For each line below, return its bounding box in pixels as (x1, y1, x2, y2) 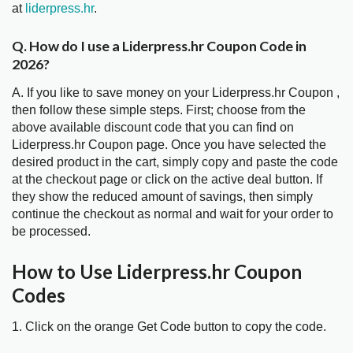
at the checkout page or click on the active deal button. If (12, 173, 322, 187)
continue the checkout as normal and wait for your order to (12, 207, 333, 221)
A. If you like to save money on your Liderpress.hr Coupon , (12, 86, 340, 100)
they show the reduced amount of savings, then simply (12, 190, 313, 204)
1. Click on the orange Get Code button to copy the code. (12, 320, 326, 334)
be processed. (12, 225, 91, 239)
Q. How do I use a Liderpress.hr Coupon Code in (12, 37, 307, 55)
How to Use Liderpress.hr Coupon (12, 260, 302, 284)
